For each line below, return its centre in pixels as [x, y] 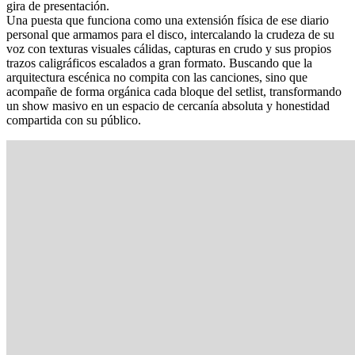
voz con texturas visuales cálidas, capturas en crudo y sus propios [169, 49]
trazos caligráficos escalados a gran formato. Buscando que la [159, 63]
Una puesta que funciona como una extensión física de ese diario [168, 21]
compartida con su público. [74, 120]
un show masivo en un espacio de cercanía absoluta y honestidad [168, 106]
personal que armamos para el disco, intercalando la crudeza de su [170, 35]
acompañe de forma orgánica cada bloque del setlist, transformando [174, 92]
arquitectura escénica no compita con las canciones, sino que [157, 78]
